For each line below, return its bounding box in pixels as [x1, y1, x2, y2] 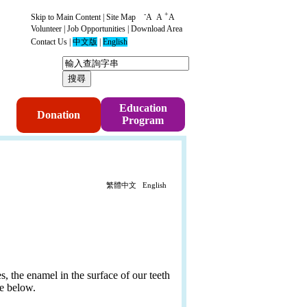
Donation [37, 109, 80, 121]
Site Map [106, 12, 136, 22]
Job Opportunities [67, 24, 125, 34]
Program [122, 114, 164, 127]
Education [119, 102, 167, 114]
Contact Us [31, 36, 67, 47]
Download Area [131, 24, 182, 34]
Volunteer [31, 24, 62, 34]
